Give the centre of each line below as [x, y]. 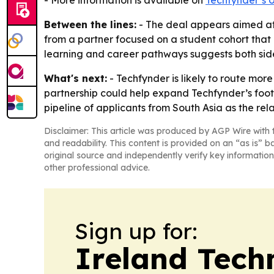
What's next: [76, 78]
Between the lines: [90, 24]
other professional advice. [97, 168]
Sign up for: [136, 231]
